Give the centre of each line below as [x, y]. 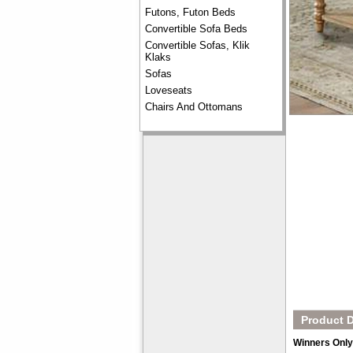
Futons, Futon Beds [190, 12]
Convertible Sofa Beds [196, 29]
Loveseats [169, 90]
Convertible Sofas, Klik [197, 45]
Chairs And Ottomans [194, 107]
